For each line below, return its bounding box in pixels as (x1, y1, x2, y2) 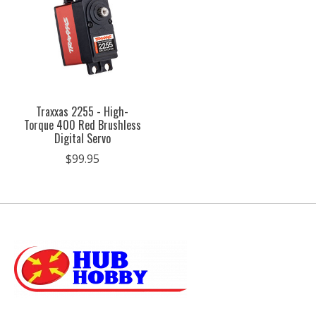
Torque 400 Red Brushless (23, 116, 141, 133)
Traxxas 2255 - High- (36, 102, 129, 120)
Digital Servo (54, 129, 111, 147)
